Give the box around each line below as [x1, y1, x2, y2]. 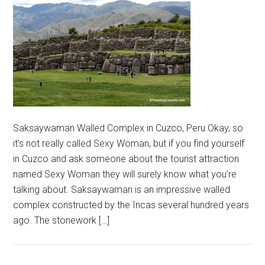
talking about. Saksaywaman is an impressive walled [13, 184, 231, 195]
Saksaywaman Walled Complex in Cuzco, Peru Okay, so [13, 122, 244, 134]
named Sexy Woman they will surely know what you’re [13, 169, 237, 180]
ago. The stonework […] [13, 215, 110, 226]
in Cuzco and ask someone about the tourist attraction [13, 153, 240, 164]
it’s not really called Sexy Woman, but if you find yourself [13, 138, 245, 149]
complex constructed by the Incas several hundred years [13, 199, 250, 211]
